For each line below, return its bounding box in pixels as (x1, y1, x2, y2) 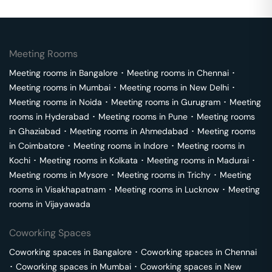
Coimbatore (18, 140, 64, 151)
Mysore (79, 169, 108, 180)
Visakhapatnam (45, 184, 106, 195)
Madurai (217, 155, 249, 166)
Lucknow (185, 184, 219, 195)
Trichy (187, 169, 211, 180)
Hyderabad (45, 111, 89, 122)
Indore (143, 140, 168, 151)
